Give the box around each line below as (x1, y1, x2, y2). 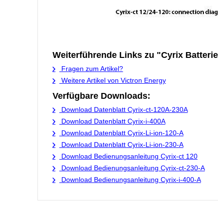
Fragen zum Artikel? (59, 65, 123, 73)
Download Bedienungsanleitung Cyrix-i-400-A (59, 176, 201, 183)
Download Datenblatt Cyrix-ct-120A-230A (59, 106, 188, 113)
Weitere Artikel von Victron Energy (59, 76, 166, 84)
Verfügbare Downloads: (52, 91, 150, 101)
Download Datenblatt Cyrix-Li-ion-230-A (59, 141, 183, 148)
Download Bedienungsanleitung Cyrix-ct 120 (59, 152, 198, 160)
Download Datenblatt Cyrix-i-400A (59, 117, 165, 125)
